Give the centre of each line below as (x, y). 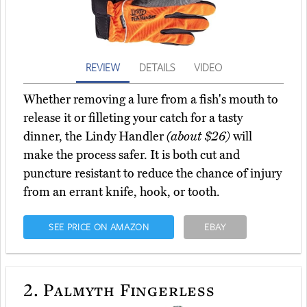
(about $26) (198, 137)
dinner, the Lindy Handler (95, 137)
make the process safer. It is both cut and (132, 155)
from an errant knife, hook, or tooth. (122, 192)
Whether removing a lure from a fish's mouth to (151, 100)
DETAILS (157, 67)
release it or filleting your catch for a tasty (133, 118)
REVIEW (102, 67)
